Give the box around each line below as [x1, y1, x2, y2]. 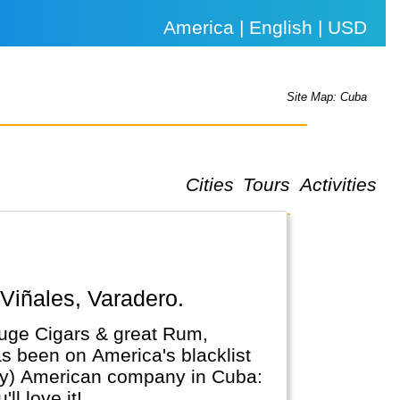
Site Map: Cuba [287, 90, 368, 104]
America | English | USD [163, 17, 368, 37]
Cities [185, 173, 234, 195]
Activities [299, 173, 377, 195]
